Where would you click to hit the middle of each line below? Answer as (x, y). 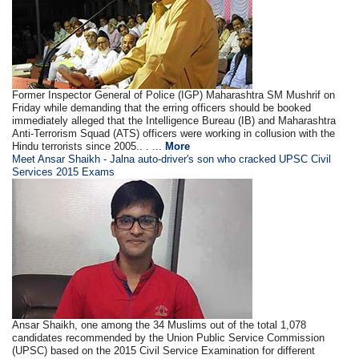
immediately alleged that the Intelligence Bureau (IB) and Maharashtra (174, 121)
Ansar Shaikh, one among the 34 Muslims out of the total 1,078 (159, 325)
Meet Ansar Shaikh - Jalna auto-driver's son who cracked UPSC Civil (172, 159)
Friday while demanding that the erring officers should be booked (162, 108)
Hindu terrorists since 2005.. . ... (89, 146)
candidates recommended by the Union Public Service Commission (169, 338)
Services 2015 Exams (64, 172)
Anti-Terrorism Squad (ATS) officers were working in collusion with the (174, 133)
